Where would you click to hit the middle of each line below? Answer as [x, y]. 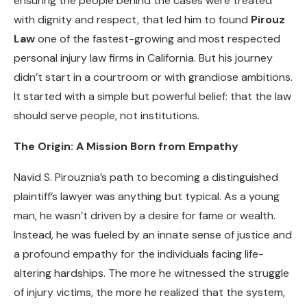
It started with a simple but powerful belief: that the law [152, 97]
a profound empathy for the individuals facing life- [139, 254]
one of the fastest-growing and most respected [158, 39]
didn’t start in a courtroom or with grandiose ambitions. [153, 77]
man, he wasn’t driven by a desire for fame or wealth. [145, 216]
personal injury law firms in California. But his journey [143, 58]
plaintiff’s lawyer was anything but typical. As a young [147, 197]
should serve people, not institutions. [107, 116]
